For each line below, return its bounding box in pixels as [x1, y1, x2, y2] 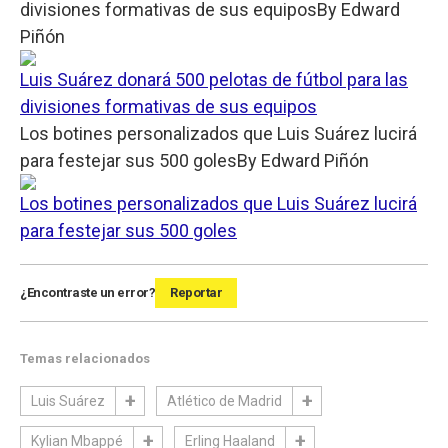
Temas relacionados [20, 350, 150, 366]
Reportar [170, 284, 222, 300]
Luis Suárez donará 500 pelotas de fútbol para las [20, 68, 408, 90]
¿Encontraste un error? [20, 284, 155, 300]
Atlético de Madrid [167, 392, 282, 409]
